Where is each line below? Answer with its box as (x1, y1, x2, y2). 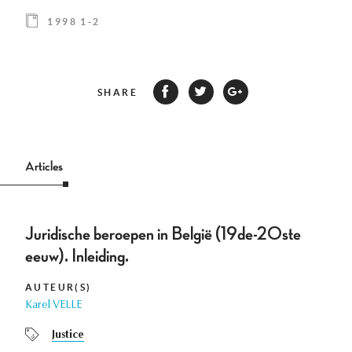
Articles (25, 159, 63, 174)
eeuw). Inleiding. (25, 247, 129, 266)
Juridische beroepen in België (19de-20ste (25, 225, 301, 244)
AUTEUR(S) (25, 282, 92, 293)
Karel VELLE (25, 300, 82, 312)
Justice (52, 330, 84, 342)
